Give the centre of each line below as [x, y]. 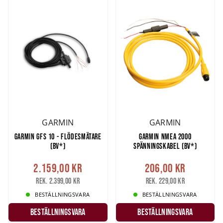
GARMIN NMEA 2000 [165, 137]
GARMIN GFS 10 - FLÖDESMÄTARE [58, 137]
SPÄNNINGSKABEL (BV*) [165, 146]
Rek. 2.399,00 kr [58, 181]
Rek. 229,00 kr [165, 181]
